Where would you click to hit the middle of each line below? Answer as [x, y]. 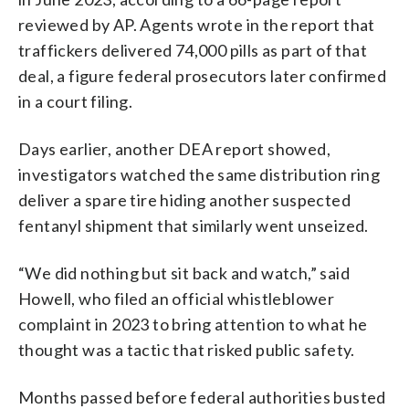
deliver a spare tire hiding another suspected [184, 199]
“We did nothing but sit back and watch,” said [184, 273]
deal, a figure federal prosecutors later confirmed [202, 75]
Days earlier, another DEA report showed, [174, 148]
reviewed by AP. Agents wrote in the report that [197, 24]
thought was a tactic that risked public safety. [187, 349]
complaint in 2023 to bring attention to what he [193, 324]
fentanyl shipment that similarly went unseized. [194, 225]
